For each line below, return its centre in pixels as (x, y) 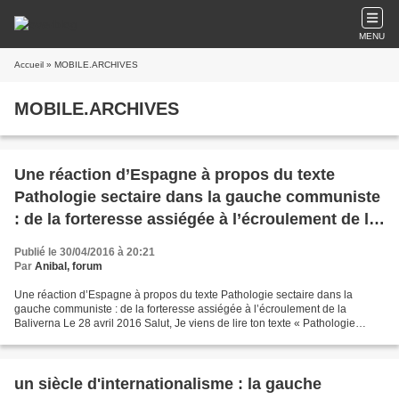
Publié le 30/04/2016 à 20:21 (85, 252)
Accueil (29, 65)
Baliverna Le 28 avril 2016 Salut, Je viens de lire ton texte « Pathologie (185, 323)
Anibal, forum (69, 266)
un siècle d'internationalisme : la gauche (168, 384)
